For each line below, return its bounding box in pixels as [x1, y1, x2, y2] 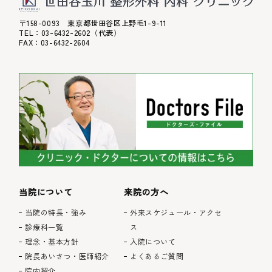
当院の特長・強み [25, 207, 87, 218]
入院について [129, 236, 176, 247]
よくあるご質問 [129, 251, 184, 262]
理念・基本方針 [25, 236, 79, 247]
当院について [19, 186, 73, 199]
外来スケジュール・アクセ [129, 207, 222, 218]
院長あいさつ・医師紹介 [25, 251, 110, 262]
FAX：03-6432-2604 [19, 37, 90, 48]
